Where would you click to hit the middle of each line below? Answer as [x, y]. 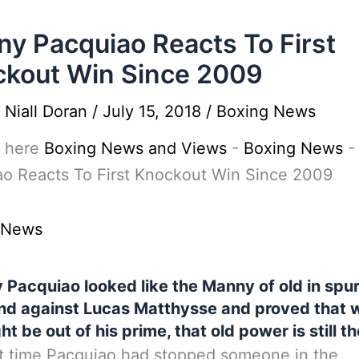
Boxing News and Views [135, 148]
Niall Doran [48, 111]
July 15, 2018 [154, 111]
